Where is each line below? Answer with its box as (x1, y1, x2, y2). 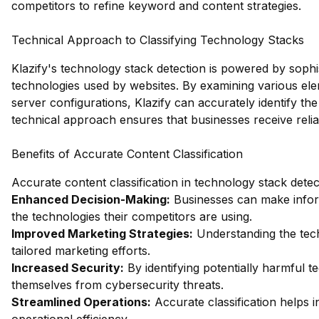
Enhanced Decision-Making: (11, 192, 170, 206)
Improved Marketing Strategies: (11, 226, 193, 241)
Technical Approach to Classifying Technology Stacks (11, 33, 304, 47)
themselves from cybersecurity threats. (11, 278, 224, 292)
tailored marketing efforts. (11, 244, 150, 258)
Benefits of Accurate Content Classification (11, 147, 243, 161)
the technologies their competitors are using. (11, 209, 252, 224)
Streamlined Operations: (11, 295, 151, 309)
